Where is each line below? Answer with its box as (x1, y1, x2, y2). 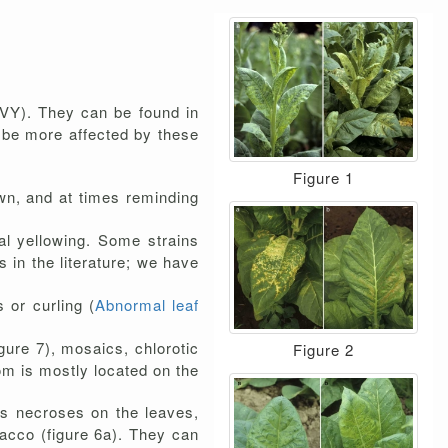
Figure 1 (293, 166, 354, 188)
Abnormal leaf (94, 294, 200, 316)
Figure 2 (293, 339, 354, 361)
